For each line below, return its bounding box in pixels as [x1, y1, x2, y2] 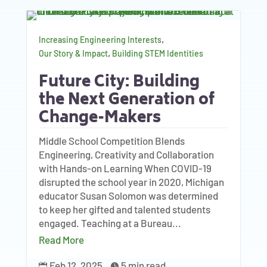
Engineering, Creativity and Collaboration [38, 148, 214, 160]
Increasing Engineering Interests [38, 35, 162, 45]
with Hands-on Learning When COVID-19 [38, 162, 212, 174]
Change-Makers [38, 105, 161, 132]
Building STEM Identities [111, 48, 203, 58]
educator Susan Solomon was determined [38, 190, 218, 201]
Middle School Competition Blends [38, 135, 185, 147]
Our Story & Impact [38, 48, 108, 58]
